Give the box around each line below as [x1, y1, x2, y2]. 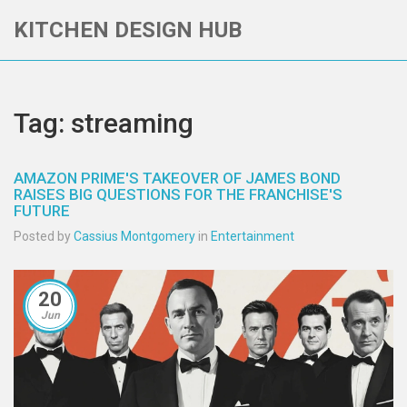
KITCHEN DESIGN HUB [14, 17, 242, 43]
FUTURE [14, 202, 70, 220]
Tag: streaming [14, 107, 194, 139]
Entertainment [211, 229, 294, 243]
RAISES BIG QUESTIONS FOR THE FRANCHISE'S [14, 185, 342, 203]
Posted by [14, 229, 74, 243]
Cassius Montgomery [74, 229, 195, 243]
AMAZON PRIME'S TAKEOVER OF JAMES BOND [14, 169, 341, 187]
